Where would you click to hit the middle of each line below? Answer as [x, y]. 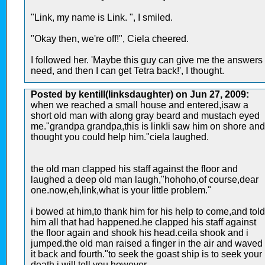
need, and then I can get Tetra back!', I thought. [127, 70]
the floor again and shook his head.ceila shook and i [140, 232]
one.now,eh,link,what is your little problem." [121, 190]
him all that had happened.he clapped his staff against [143, 222]
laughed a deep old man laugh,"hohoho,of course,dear [145, 179]
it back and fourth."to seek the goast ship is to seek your [146, 254]
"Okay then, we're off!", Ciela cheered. [110, 38]
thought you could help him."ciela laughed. [120, 137]
